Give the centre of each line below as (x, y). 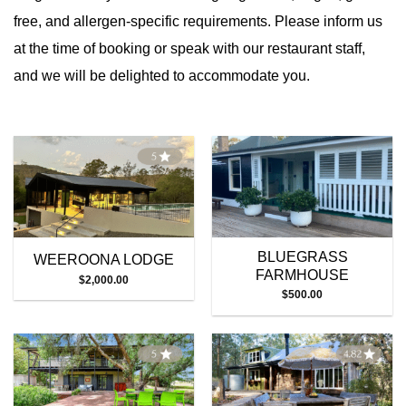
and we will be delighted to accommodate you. (162, 76)
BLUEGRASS (302, 256)
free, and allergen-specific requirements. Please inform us (198, 22)
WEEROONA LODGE (104, 260)
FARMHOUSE (302, 275)
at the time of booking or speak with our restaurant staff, (189, 49)
